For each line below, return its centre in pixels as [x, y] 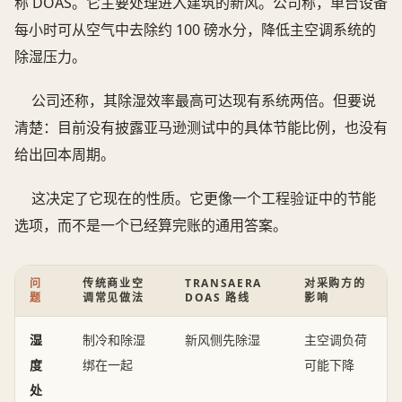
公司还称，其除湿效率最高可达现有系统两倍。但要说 [204, 100]
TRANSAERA [224, 284]
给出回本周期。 [65, 154]
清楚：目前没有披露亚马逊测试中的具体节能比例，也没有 [201, 127]
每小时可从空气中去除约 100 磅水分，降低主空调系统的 [195, 30]
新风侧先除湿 [223, 340]
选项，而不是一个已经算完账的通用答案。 [151, 225]
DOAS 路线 [218, 298]
